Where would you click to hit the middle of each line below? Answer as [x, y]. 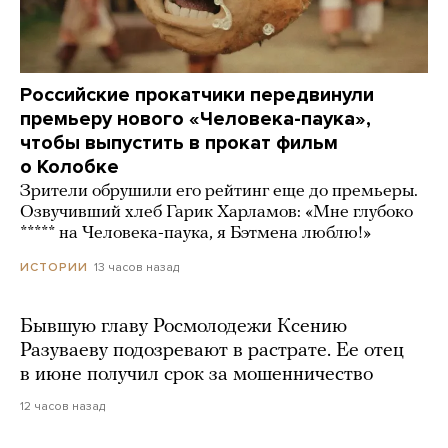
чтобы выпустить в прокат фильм [179, 143]
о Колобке [69, 167]
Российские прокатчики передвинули [197, 95]
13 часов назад [136, 267]
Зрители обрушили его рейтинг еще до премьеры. [219, 192]
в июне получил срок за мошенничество [196, 375]
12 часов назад [62, 406]
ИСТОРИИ [54, 267]
